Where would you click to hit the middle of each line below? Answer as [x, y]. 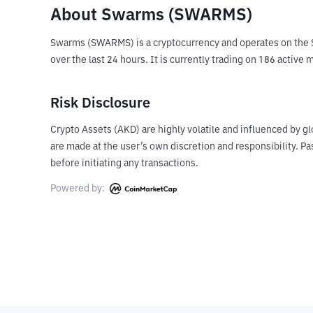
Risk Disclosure [100, 103]
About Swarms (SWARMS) [151, 15]
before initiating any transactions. [124, 163]
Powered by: [79, 189]
